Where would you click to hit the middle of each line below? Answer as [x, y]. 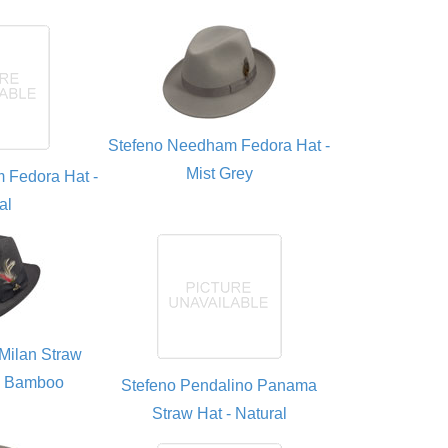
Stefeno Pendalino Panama [219, 385]
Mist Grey [219, 173]
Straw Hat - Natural [219, 413]
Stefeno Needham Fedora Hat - [219, 145]
